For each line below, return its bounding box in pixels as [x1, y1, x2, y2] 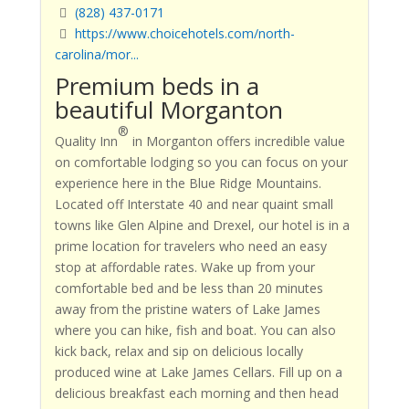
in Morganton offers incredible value [128, 132, 345, 151]
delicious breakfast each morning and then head [54, 384, 339, 403]
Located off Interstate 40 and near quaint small [54, 195, 333, 214]
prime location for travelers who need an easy [54, 237, 327, 256]
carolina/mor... [54, 46, 139, 64]
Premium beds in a [54, 69, 259, 103]
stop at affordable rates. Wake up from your [54, 258, 315, 277]
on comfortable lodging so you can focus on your [54, 153, 348, 172]
